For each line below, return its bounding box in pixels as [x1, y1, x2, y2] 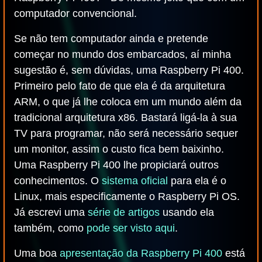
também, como [14, 222, 87, 234]
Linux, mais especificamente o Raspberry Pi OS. [14, 191, 240, 202]
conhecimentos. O [14, 175, 102, 187]
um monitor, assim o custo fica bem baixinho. [14, 143, 224, 155]
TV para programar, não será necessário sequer [14, 127, 238, 139]
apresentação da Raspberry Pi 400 [60, 247, 222, 259]
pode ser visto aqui [87, 222, 175, 234]
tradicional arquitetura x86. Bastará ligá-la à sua [14, 112, 237, 123]
